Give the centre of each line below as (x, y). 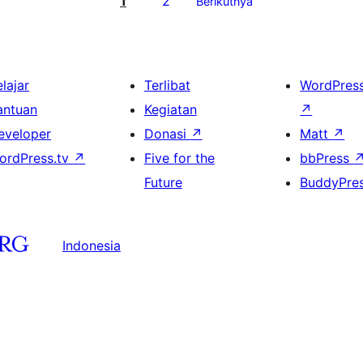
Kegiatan (170, 109)
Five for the (179, 158)
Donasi (167, 134)
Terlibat (167, 85)
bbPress (327, 158)
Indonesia (92, 245)
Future (163, 182)
